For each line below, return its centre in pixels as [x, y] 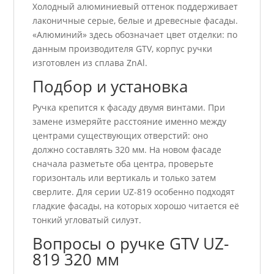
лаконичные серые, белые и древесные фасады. [135, 21]
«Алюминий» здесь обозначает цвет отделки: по [135, 35]
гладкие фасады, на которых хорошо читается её [136, 206]
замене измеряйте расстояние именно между [130, 122]
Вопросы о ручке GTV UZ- [131, 244]
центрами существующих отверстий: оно [120, 136]
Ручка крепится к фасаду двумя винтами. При [129, 108]
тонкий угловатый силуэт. [87, 220]
